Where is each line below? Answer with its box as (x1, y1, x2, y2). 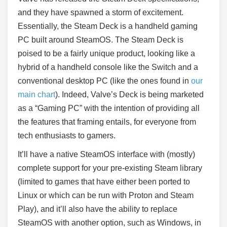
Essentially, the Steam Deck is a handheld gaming (18, 22, 198, 30)
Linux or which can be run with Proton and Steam (18, 191, 194, 200)
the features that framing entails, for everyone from (18, 118, 196, 126)
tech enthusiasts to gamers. (18, 131, 116, 140)
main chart (18, 90, 55, 99)
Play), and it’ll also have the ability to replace (18, 205, 177, 213)
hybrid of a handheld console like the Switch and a (18, 63, 198, 71)
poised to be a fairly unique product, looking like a (18, 49, 195, 58)
